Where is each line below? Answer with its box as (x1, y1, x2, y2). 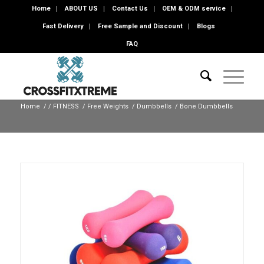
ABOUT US (64, 5, 98, 12)
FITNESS (52, 103, 79, 110)
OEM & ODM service (161, 5, 226, 12)
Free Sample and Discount (98, 22, 183, 30)
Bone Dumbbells (179, 103, 233, 110)
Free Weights (87, 103, 128, 110)
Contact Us (111, 5, 148, 12)
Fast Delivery (42, 22, 84, 30)
